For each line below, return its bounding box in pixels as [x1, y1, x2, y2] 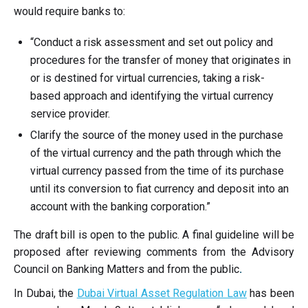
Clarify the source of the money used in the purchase [30, 129, 283, 142]
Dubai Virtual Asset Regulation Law [76, 287, 247, 300]
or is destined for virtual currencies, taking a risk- [30, 71, 265, 85]
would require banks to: [14, 5, 125, 18]
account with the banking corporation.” [30, 200, 210, 213]
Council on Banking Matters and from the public [14, 263, 239, 276]
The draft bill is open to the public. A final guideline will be [14, 228, 294, 241]
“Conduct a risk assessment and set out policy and [30, 36, 273, 49]
